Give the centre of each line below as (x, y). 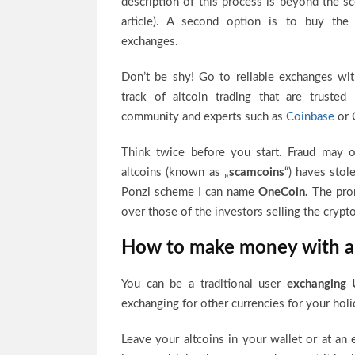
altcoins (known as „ (175, 172)
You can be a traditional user (204, 284)
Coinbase (310, 117)
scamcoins (256, 172)
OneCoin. (281, 192)
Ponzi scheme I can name (188, 192)
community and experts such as (204, 117)
